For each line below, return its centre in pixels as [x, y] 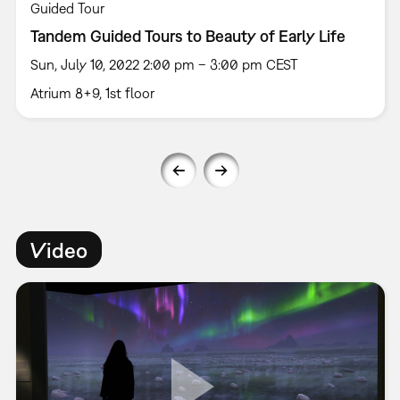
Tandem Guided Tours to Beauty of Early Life [187, 37]
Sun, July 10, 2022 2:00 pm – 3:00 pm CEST [164, 65]
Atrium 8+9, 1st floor [92, 93]
